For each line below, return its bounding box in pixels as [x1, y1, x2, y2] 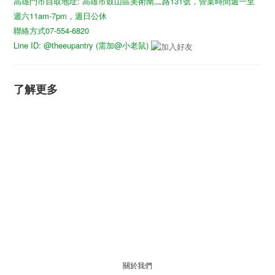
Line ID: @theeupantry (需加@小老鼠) [14, 39, 149, 51]
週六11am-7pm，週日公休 [14, 10, 107, 21]
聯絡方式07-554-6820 [14, 25, 89, 36]
